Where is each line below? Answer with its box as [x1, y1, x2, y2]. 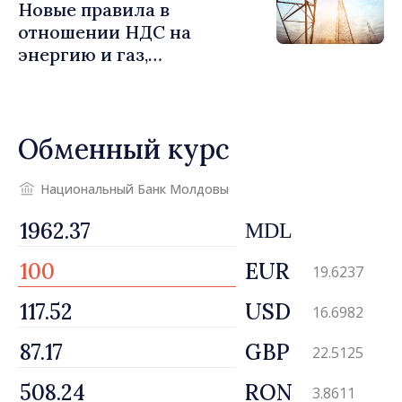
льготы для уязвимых [18, 88, 212, 110]
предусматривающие [18, 66, 208, 88]
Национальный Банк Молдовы [40, 179, 229, 197]
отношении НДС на [18, 21, 191, 43]
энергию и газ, [18, 43, 148, 66]
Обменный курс [18, 132, 230, 166]
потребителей [18, 110, 143, 133]
